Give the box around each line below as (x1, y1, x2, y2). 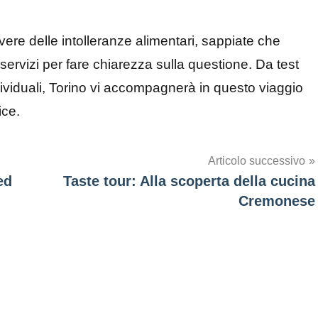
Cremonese (238, 193, 315, 209)
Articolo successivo (208, 155, 305, 168)
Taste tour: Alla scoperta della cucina (63, 173, 315, 190)
